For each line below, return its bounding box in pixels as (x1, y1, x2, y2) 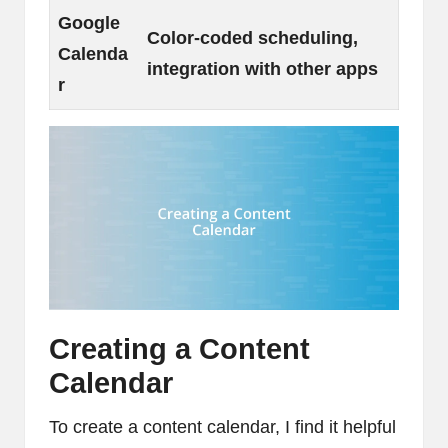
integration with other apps (147, 58, 378, 79)
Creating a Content (49, 332, 310, 365)
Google (58, 12, 120, 33)
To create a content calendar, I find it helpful (49, 416, 396, 437)
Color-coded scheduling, (147, 27, 358, 48)
